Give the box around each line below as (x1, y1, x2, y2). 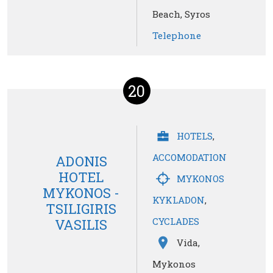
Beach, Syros (152, 8, 210, 21)
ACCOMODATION (152, 151, 227, 164)
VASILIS (55, 215, 107, 233)
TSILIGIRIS (46, 199, 116, 218)
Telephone (152, 29, 201, 42)
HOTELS (177, 130, 213, 143)
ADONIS (55, 152, 107, 170)
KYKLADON (152, 194, 205, 207)
